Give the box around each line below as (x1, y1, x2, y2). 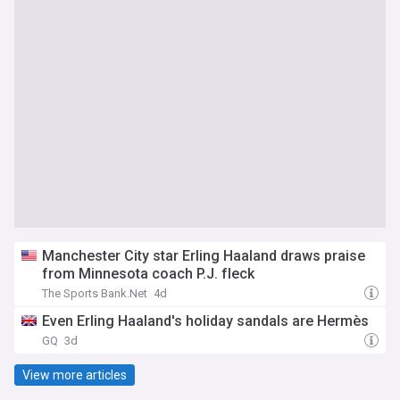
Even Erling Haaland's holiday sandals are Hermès (42, 312, 369, 329)
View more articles (22, 367, 127, 382)
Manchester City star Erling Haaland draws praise (42, 247, 365, 264)
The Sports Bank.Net (42, 287, 147, 300)
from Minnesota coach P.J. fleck (42, 265, 254, 282)
